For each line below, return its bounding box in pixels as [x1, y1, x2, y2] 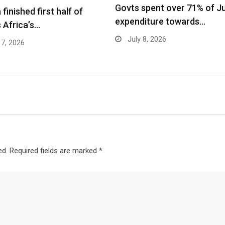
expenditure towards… [115, 16, 205, 27]
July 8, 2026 [126, 35, 166, 44]
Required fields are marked [9, 146, 99, 155]
